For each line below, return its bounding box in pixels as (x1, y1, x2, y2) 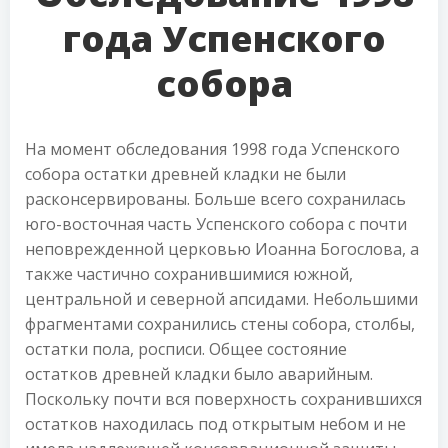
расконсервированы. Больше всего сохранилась (25, 187, 406, 210)
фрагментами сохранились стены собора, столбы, (25, 312, 415, 335)
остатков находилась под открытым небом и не (25, 412, 406, 435)
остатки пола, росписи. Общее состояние (25, 337, 347, 360)
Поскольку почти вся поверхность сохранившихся (25, 387, 422, 410)
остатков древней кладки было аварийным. (25, 362, 373, 385)
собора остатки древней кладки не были (25, 162, 346, 185)
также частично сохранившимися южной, (25, 262, 353, 285)
